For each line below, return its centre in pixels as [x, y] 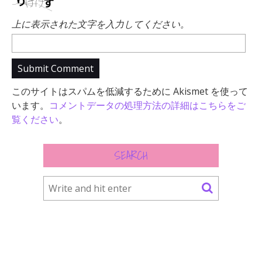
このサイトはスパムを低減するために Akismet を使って [130, 92]
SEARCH [131, 156]
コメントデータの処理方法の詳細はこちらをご [147, 106]
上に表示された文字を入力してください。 [101, 24]
